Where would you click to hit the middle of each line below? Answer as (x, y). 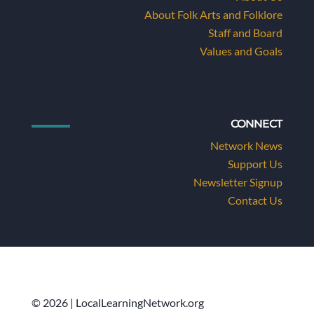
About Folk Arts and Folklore (214, 14)
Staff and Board (246, 33)
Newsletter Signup (238, 182)
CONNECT (257, 124)
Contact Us (255, 200)
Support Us (255, 164)
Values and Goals (241, 51)
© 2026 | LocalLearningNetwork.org (117, 302)
